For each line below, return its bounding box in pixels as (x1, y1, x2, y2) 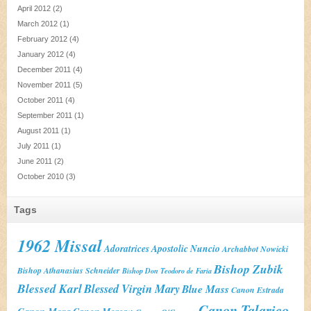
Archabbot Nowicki (222, 243, 288, 255)
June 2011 (17, 157, 52, 165)
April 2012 (17, 4, 51, 12)
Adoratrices (104, 242, 149, 255)
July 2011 (17, 142, 49, 150)
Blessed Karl (17, 280, 82, 297)
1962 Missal (17, 234, 102, 258)
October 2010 (17, 172, 64, 180)
